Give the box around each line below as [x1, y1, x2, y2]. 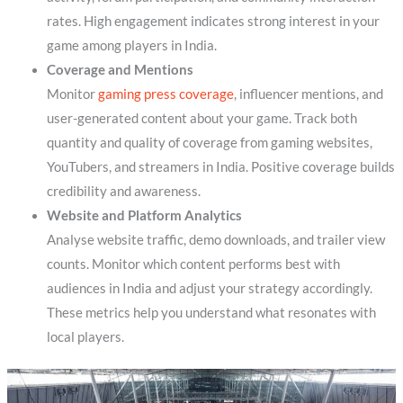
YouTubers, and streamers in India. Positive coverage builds [46, 158, 395, 175]
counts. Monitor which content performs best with [46, 255, 340, 272]
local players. [46, 328, 124, 345]
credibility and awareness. [46, 183, 201, 199]
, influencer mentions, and [233, 85, 383, 102]
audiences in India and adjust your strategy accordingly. [46, 280, 372, 296]
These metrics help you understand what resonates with [46, 304, 376, 320]
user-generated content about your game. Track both [46, 110, 357, 126]
